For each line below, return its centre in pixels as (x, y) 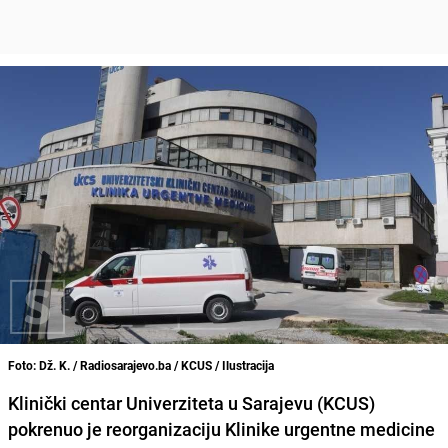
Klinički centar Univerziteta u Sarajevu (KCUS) (191, 402)
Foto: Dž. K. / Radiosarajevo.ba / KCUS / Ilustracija (141, 364)
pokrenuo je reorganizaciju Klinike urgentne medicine (221, 428)
